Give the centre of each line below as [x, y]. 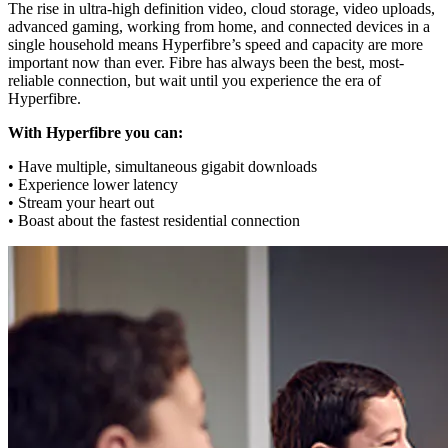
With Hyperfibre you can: [95, 133]
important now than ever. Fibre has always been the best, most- [206, 63]
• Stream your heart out [81, 203]
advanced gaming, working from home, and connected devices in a [219, 27]
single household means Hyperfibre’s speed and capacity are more [215, 45]
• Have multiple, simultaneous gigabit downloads [162, 167]
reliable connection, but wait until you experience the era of [194, 81]
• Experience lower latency [93, 185]
